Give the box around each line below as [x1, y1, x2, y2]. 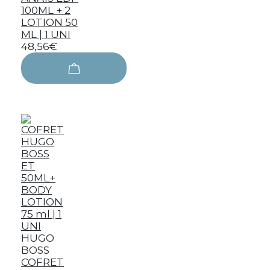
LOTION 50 [21, 16, 78, 28]
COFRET [21, 256, 64, 268]
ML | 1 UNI [21, 28, 71, 40]
